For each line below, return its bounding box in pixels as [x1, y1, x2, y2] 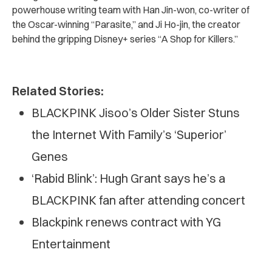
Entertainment [32, 236, 110, 251]
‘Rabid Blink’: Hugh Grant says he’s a [32, 171, 225, 186]
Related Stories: [12, 83, 104, 98]
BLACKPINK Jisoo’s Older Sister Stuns [32, 105, 240, 120]
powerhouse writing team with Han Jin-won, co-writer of [12, 4, 250, 16]
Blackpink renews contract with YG [32, 214, 221, 229]
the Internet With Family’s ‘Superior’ [32, 127, 226, 142]
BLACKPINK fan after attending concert [32, 192, 245, 208]
